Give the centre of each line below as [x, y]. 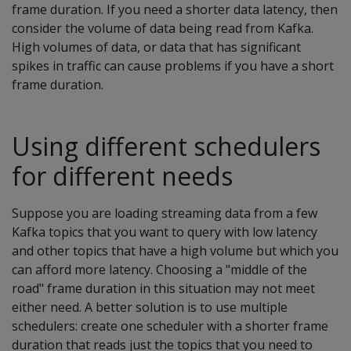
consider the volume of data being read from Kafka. [163, 29]
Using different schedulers [166, 147]
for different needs [122, 176]
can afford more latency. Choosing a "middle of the [159, 270]
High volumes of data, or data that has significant [156, 47]
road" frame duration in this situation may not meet [163, 289]
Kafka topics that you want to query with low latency [165, 232]
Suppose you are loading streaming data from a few [165, 213]
